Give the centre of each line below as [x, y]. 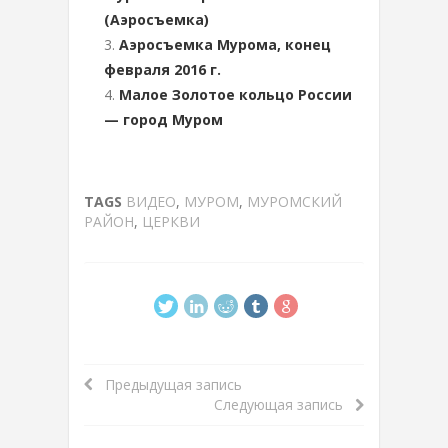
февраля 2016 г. [162, 69]
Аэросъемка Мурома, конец [225, 44]
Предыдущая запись [167, 384]
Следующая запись [284, 404]
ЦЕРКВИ [171, 221]
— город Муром [163, 119]
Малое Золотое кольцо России [235, 94]
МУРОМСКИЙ [294, 201]
